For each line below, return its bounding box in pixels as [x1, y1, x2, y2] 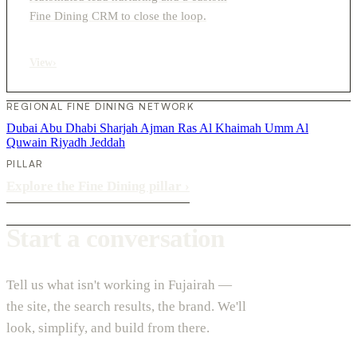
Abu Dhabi [40, 120, 100, 135]
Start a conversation [6, 223, 225, 253]
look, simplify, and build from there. [6, 320, 210, 335]
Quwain [6, 135, 50, 149]
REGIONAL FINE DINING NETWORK [6, 100, 195, 112]
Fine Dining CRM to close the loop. [29, 9, 206, 22]
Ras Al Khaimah [178, 120, 265, 135]
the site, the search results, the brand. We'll [6, 298, 246, 314]
